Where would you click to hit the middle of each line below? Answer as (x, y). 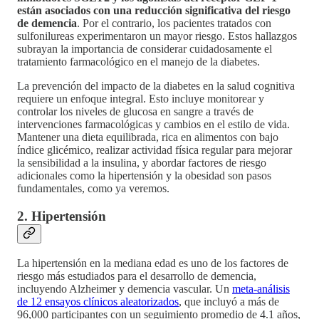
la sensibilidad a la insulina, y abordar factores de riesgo (142, 163)
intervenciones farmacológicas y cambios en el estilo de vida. (153, 125)
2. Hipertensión (62, 216)
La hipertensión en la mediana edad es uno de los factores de (153, 263)
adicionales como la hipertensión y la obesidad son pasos (144, 176)
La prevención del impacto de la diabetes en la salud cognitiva (156, 86)
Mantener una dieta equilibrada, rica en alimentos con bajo (148, 137)
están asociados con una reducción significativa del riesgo (154, 11)
